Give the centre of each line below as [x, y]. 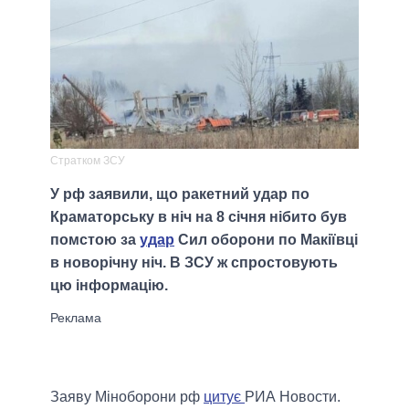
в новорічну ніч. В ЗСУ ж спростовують [194, 263]
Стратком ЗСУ [88, 161]
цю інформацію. [109, 286]
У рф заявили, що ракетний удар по [180, 194]
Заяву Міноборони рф [127, 397]
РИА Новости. [293, 397]
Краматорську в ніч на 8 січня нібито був [199, 217]
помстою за [95, 240]
